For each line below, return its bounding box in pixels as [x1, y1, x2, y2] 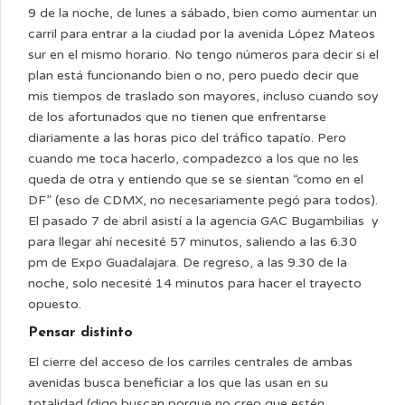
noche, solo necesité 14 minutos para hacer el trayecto [28, 276, 362, 291]
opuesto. [28, 297, 81, 312]
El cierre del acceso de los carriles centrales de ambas [28, 354, 353, 370]
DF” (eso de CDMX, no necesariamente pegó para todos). [28, 193, 378, 208]
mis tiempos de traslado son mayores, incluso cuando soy [28, 89, 379, 104]
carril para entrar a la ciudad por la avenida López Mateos [28, 26, 375, 42]
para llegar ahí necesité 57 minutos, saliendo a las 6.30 [28, 234, 357, 250]
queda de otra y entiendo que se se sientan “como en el [28, 172, 363, 187]
